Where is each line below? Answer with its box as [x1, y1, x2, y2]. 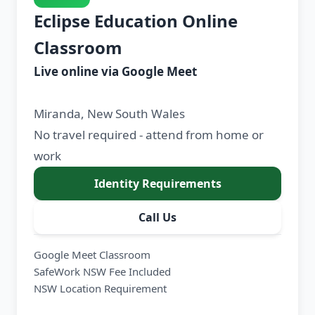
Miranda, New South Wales [34, 105, 185, 122]
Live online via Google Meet [34, 63, 197, 80]
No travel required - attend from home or [34, 127, 264, 143]
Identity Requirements [94, 176, 221, 192]
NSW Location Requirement [34, 281, 167, 296]
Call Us [139, 210, 176, 226]
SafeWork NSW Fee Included [34, 264, 171, 279]
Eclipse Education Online [34, 9, 238, 33]
